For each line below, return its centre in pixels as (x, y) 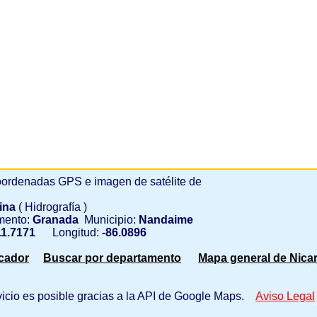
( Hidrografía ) (53, 207)
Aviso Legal (285, 296)
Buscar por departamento (112, 258)
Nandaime (165, 220)
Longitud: (69, 232)
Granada (54, 220)
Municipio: (107, 220)
